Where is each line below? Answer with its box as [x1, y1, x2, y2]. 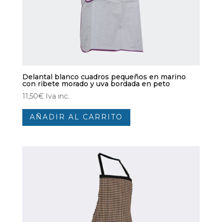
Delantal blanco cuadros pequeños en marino [22, 72, 186, 82]
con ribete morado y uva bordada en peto [22, 79, 170, 89]
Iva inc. [45, 92, 69, 101]
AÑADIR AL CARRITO [29, 112, 123, 122]
